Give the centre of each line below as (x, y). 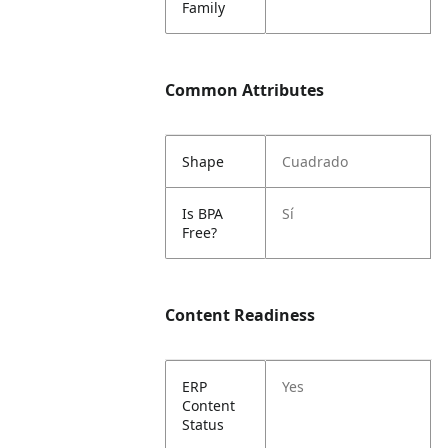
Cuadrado (315, 161)
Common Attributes (245, 90)
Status (203, 424)
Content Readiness (240, 315)
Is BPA (203, 213)
